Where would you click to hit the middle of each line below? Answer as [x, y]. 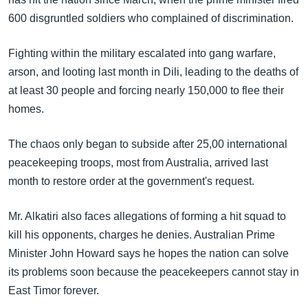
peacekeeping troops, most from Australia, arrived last [138, 163]
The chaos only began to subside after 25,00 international [148, 144]
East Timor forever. [54, 290]
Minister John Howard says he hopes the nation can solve [148, 253]
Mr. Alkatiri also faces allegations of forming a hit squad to [147, 216]
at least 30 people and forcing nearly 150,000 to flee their [146, 90]
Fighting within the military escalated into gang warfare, [142, 53]
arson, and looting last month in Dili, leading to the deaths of [153, 72]
